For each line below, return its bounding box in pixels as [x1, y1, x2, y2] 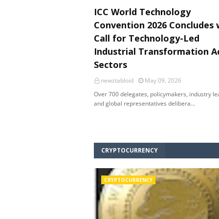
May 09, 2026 [145, 76, 181, 85]
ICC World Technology [94, 6, 191, 18]
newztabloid [101, 76, 133, 85]
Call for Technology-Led [94, 32, 199, 44]
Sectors [94, 59, 127, 70]
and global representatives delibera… [94, 99, 195, 108]
